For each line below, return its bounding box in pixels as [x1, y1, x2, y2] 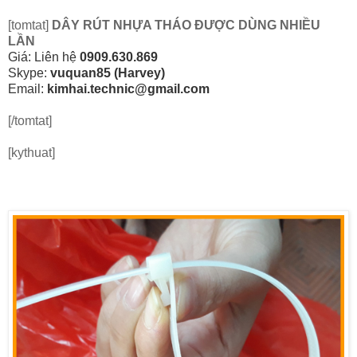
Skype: [8, 65, 47, 80]
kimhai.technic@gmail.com [47, 81, 210, 96]
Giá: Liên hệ [8, 49, 80, 64]
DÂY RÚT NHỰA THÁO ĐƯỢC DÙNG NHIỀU [52, 18, 320, 32]
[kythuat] [8, 145, 55, 159]
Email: [8, 81, 47, 96]
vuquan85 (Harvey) [47, 65, 165, 80]
